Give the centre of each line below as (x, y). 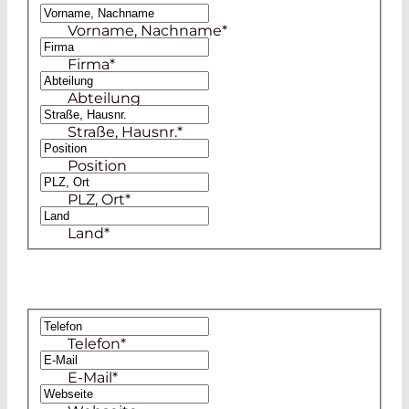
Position (97, 166)
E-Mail (90, 377)
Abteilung (104, 99)
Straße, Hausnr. (122, 132)
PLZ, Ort (96, 200)
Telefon (94, 343)
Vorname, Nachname (145, 31)
